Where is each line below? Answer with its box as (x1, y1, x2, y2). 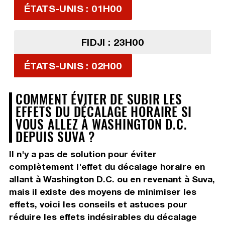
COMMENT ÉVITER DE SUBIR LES (15, 89, 182, 108)
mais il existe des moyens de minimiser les (9, 186, 196, 197)
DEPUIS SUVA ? (15, 127, 95, 146)
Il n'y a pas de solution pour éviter (9, 149, 157, 160)
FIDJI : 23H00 (81, 36, 144, 48)
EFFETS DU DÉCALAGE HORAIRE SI (15, 101, 192, 121)
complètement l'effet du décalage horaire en (9, 161, 205, 172)
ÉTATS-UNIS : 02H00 (24, 60, 122, 72)
